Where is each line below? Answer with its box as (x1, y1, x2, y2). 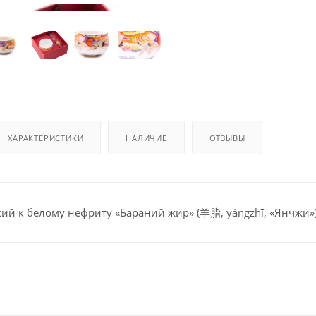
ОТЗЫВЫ (209, 132, 245, 143)
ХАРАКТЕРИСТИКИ (8, 132, 84, 143)
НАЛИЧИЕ (126, 132, 167, 143)
